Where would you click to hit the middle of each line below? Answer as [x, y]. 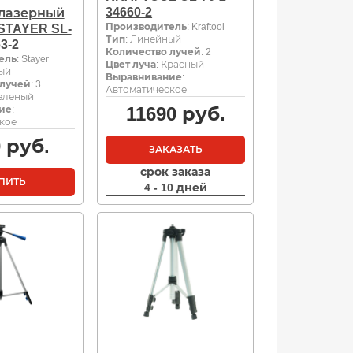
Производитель [147, 27]
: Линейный [154, 40]
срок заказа [176, 172]
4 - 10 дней [175, 188]
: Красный [180, 65]
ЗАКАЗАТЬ [175, 150]
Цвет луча [131, 65]
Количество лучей [154, 52]
